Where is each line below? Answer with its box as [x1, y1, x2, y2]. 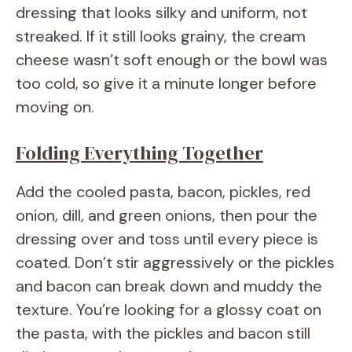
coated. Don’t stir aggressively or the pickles [16, 251, 335, 273]
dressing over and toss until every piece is [16, 228, 318, 249]
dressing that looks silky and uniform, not [16, 2, 307, 23]
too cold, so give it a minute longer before [16, 72, 317, 93]
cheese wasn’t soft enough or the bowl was [16, 49, 328, 70]
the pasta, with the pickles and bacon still [16, 322, 310, 343]
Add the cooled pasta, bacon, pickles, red [16, 181, 310, 202]
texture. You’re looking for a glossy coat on [16, 299, 321, 320]
